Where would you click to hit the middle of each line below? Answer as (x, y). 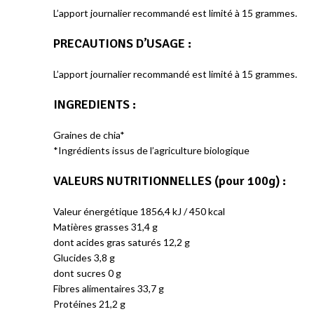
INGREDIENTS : (96, 104)
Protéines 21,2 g (90, 304)
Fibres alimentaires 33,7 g (109, 288)
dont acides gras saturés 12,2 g (122, 242)
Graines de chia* (89, 135)
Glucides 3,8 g (84, 258)
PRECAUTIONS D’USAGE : (122, 43)
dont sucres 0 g (87, 273)
